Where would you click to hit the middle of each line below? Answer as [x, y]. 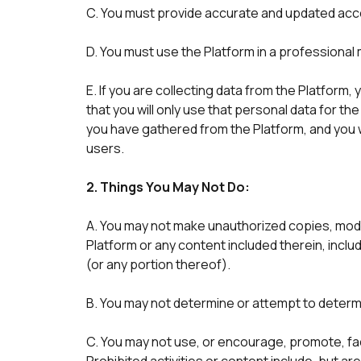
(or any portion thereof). [160, 264]
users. [106, 148]
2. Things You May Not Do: [168, 187]
